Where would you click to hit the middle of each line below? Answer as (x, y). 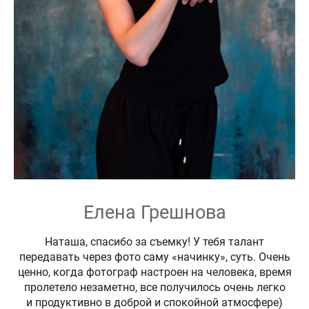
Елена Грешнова (154, 212)
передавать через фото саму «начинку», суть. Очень (154, 257)
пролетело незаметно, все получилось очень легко (154, 287)
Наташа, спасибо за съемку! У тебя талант (154, 241)
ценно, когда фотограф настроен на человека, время (154, 272)
